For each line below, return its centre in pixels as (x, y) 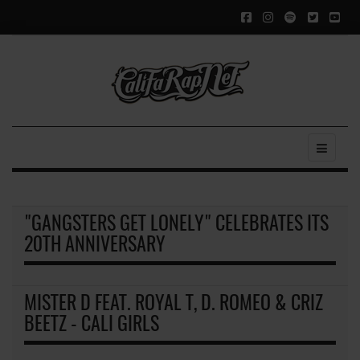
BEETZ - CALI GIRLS (92, 325)
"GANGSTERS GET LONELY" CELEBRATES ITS (176, 225)
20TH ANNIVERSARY (95, 245)
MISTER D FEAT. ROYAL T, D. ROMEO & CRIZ (174, 304)
